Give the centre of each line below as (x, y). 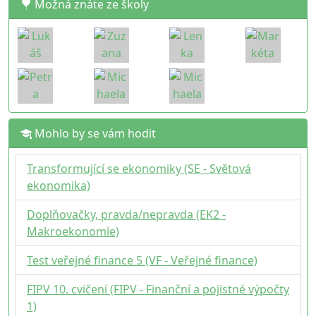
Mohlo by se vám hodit (94, 133)
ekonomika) (59, 186)
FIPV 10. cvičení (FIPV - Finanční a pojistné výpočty (158, 289)
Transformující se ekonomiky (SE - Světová (139, 169)
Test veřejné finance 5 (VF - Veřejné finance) (142, 260)
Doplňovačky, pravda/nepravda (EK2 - (126, 214)
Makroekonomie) (73, 231)
